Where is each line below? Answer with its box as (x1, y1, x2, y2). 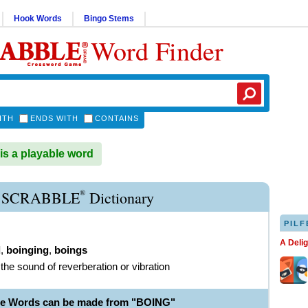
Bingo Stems (84, 14, 134, 23)
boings (54, 244, 87, 256)
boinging (6, 244, 49, 256)
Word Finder (91, 33, 223, 68)
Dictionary (85, 188, 154, 208)
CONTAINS (95, 114, 139, 122)
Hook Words (14, 14, 62, 23)
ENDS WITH (30, 114, 78, 122)
